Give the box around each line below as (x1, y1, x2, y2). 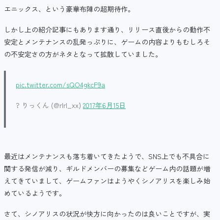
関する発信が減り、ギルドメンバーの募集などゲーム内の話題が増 (4, 163, 210, 173)
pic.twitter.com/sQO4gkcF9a (16, 80, 105, 90)
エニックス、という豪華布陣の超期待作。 (4, 4, 135, 14)
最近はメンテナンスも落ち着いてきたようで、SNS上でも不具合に (4, 151, 210, 161)
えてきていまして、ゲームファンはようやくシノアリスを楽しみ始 (4, 175, 210, 186)
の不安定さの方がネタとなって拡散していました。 (4, 49, 162, 59)
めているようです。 (4, 188, 66, 198)
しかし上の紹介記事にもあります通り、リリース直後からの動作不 (4, 25, 210, 35)
